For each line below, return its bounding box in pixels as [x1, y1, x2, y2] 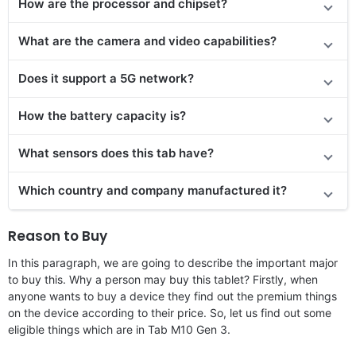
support [62, 70, 106, 86]
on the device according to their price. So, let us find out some [8, 305, 331, 319]
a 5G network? [106, 70, 194, 86]
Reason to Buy [8, 226, 107, 246]
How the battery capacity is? [18, 107, 186, 123]
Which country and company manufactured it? [18, 182, 287, 198]
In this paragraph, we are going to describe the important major [8, 255, 338, 269]
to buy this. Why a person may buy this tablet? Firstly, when [8, 272, 318, 286]
